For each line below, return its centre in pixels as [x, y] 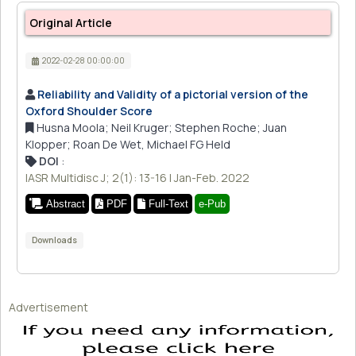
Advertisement [48, 308]
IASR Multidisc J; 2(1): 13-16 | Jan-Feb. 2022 [137, 178]
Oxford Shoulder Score [89, 111]
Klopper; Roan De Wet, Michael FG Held [128, 145]
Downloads [54, 240]
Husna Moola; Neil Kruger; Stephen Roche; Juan [161, 128]
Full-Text [167, 204]
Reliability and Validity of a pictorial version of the [173, 95]
